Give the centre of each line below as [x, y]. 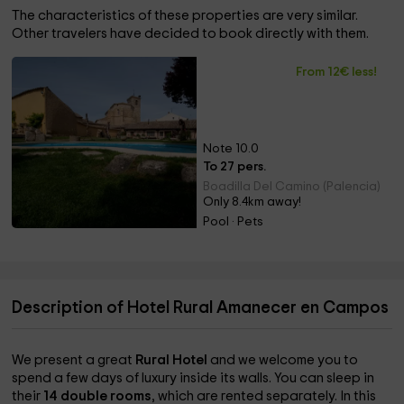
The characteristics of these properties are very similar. [185, 16]
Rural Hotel [173, 360]
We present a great [74, 360]
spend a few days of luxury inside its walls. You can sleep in [193, 378]
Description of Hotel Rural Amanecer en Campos [201, 308]
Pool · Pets [233, 222]
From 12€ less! [337, 72]
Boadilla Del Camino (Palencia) [291, 187]
